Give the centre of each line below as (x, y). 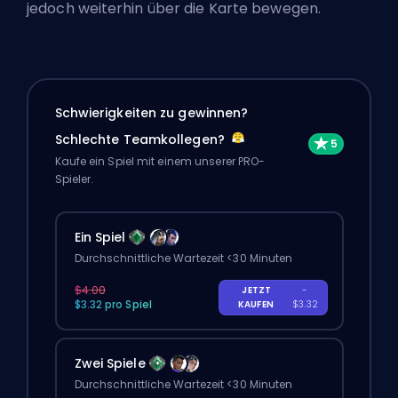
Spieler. (74, 179)
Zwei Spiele (110, 363)
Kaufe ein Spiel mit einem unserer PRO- (160, 161)
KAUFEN (257, 304)
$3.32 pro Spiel (113, 304)
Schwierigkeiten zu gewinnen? (151, 112)
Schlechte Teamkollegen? (141, 139)
